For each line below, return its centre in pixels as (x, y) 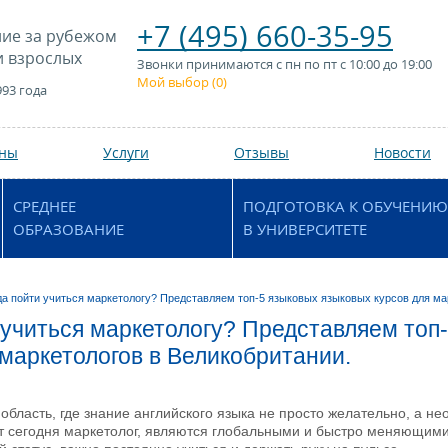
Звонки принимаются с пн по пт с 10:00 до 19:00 (284, 64)
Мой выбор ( (176, 82)
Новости (402, 152)
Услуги (126, 152)
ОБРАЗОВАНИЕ (68, 229)
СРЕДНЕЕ (44, 206)
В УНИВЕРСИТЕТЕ (305, 229)
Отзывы (261, 152)
